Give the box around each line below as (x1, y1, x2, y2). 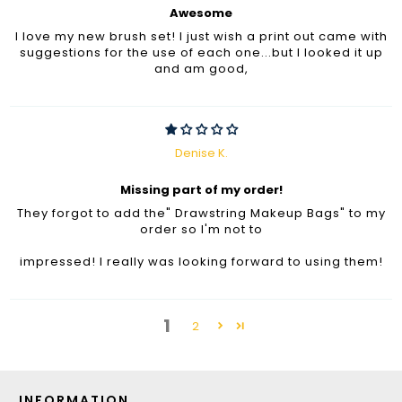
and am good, (153, 59, 249, 77)
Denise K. (174, 144, 228, 162)
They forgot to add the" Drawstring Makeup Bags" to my (16, 204, 386, 222)
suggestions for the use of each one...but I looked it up (19, 43, 383, 61)
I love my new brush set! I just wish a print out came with (14, 27, 388, 45)
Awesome (170, 4, 232, 22)
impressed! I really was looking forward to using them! (19, 252, 383, 270)
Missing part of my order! (119, 180, 283, 198)
